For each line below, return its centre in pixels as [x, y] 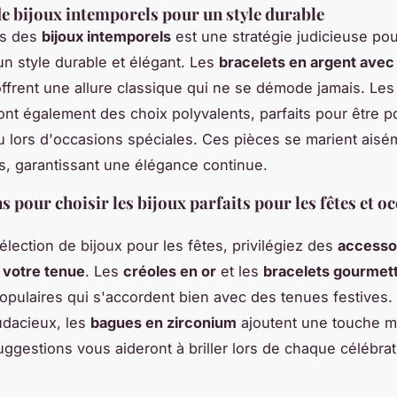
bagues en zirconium [163, 322]
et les [240, 271]
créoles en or [170, 271]
